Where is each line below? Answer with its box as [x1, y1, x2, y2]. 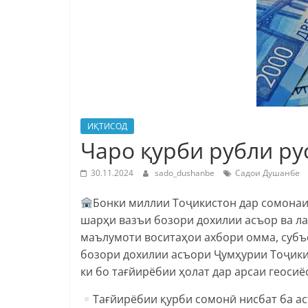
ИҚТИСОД [87, 120, 127, 132]
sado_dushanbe [155, 166, 217, 179]
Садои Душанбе [235, 166, 300, 179]
